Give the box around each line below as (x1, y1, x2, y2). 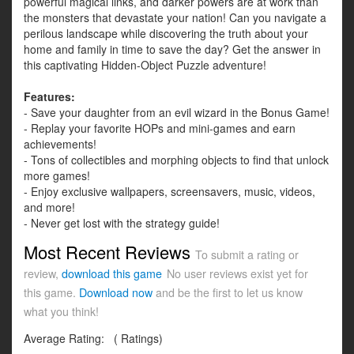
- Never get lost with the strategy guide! (24, 215, 220, 232)
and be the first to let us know (153, 284, 303, 301)
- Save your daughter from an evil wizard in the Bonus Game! (24, 104, 330, 121)
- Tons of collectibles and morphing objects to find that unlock (24, 152, 329, 168)
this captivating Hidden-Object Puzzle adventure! (24, 57, 266, 73)
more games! (24, 168, 90, 184)
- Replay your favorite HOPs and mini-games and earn (24, 120, 296, 137)
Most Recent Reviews (24, 239, 195, 265)
